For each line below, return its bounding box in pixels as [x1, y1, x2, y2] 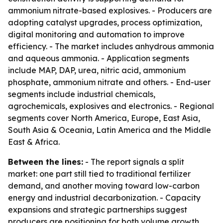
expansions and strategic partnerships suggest [8, 205, 187, 215]
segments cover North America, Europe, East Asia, [8, 113, 200, 123]
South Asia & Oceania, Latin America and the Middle [8, 125, 211, 135]
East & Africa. [8, 137, 60, 147]
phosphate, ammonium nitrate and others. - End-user [8, 77, 211, 87]
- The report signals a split [83, 157, 184, 167]
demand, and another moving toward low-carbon [8, 181, 200, 191]
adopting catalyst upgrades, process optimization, [8, 17, 202, 27]
